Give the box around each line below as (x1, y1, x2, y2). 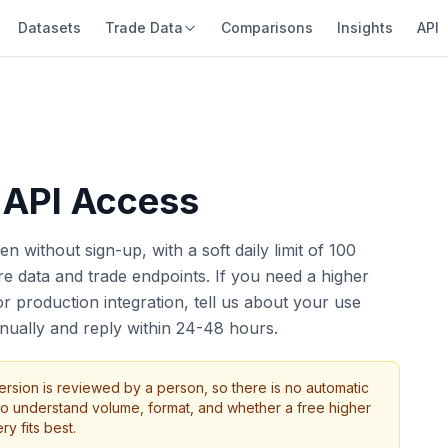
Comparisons (220, 19, 313, 36)
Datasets (17, 19, 81, 36)
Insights (336, 19, 393, 36)
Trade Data (104, 19, 183, 36)
